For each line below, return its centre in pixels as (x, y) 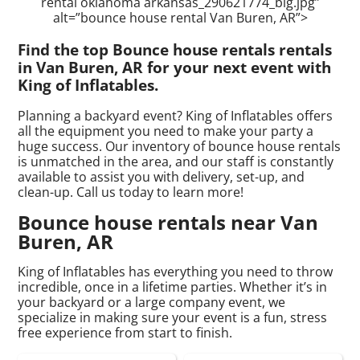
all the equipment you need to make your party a (166, 131)
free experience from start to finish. (125, 333)
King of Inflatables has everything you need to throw (176, 272)
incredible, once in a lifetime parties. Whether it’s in (173, 287)
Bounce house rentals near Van (168, 223)
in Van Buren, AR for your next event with (175, 67)
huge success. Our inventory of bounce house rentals (180, 147)
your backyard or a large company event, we (152, 303)
